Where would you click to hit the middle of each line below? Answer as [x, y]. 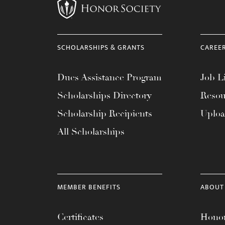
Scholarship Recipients [105, 114]
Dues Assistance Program [109, 77]
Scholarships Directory [104, 95]
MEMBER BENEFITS [89, 187]
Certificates [80, 217]
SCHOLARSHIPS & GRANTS [101, 47]
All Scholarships [91, 132]
